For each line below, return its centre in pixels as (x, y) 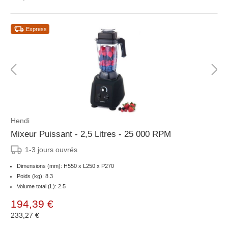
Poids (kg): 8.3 (35, 176)
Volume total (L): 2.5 (41, 186)
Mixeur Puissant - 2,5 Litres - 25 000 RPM (91, 134)
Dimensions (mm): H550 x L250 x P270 (65, 166)
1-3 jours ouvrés (51, 150)
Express (36, 29)
